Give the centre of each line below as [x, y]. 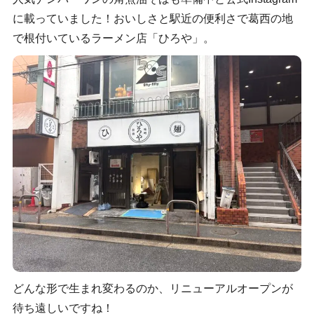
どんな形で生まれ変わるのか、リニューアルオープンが [152, 289]
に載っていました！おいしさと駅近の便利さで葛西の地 [152, 19]
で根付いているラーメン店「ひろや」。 [113, 39]
